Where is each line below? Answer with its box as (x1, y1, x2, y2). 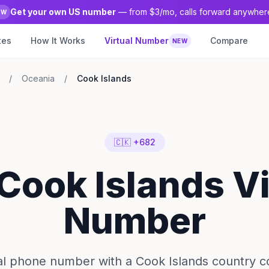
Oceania (22, 73, 55, 83)
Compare (210, 35, 249, 46)
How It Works (30, 35, 85, 46)
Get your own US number (10, 7, 116, 17)
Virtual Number (104, 35, 169, 46)
